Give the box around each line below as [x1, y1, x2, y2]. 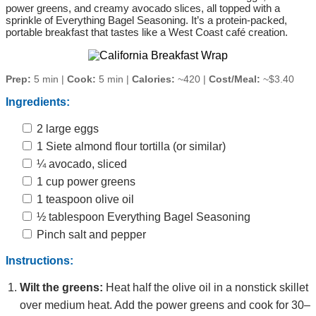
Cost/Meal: [209, 73, 260, 85]
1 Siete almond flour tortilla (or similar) [34, 140, 226, 152]
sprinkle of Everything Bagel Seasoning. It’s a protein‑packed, [6, 13, 287, 26]
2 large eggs [34, 122, 99, 135]
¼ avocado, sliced [34, 157, 127, 170]
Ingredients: [6, 95, 70, 108]
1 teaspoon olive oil [34, 193, 134, 205]
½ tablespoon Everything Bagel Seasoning [34, 210, 250, 223]
